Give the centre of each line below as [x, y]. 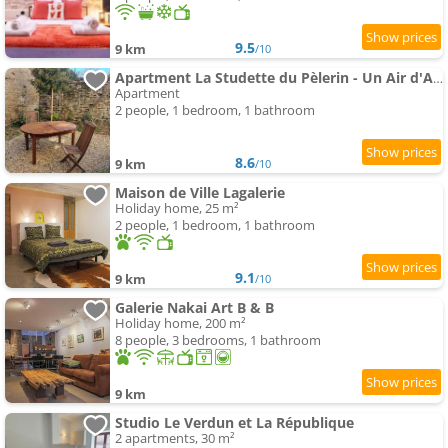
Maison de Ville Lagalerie [200, 193]
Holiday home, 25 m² [177, 208]
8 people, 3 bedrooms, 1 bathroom [218, 340]
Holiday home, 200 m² [180, 323]
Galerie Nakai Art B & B [194, 308]
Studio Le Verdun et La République [234, 423]
